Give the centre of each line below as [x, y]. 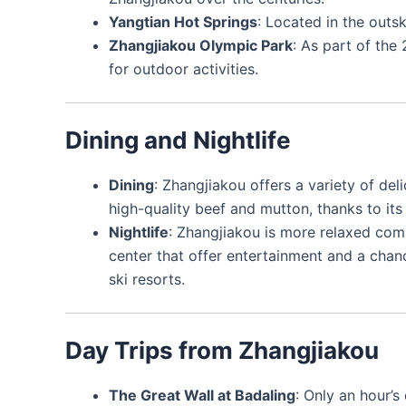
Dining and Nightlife [178, 140]
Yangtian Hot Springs [183, 21]
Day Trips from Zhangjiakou [222, 350]
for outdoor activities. [184, 68]
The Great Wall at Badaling [202, 395]
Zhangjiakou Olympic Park [201, 45]
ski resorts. [147, 279]
